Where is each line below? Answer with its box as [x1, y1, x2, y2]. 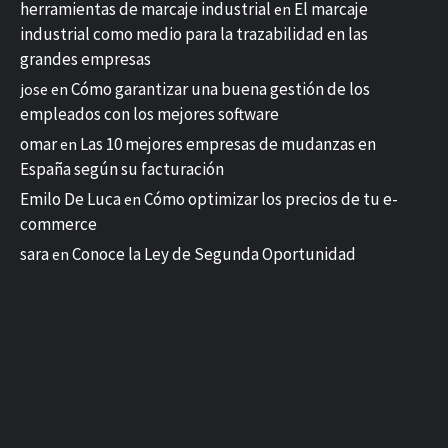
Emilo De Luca [20, 187, 121, 210]
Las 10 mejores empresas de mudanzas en [80, 132, 376, 155]
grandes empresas [20, 47, 151, 70]
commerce [20, 212, 97, 235]
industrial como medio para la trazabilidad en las [20, 22, 368, 45]
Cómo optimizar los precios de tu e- [144, 187, 398, 210]
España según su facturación [20, 157, 224, 180]
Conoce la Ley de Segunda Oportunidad [72, 242, 356, 265]
